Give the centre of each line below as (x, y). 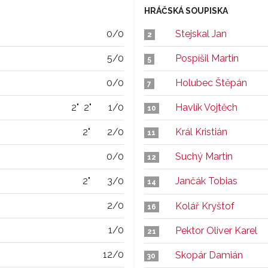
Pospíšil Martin (207, 58)
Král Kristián (201, 132)
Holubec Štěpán (211, 83)
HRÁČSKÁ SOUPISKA (186, 11)
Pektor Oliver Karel (216, 231)
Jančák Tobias (206, 181)
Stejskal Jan (201, 34)
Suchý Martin (204, 156)
